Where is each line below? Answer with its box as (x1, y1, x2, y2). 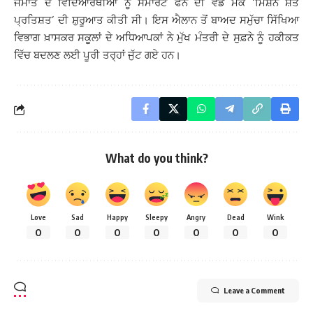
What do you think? (105, 150, 208, 166)
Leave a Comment (224, 285, 285, 295)
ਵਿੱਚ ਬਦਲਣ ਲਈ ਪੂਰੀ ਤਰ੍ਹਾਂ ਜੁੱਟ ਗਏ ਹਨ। (14, 48, 181, 61)
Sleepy (145, 212, 168, 221)
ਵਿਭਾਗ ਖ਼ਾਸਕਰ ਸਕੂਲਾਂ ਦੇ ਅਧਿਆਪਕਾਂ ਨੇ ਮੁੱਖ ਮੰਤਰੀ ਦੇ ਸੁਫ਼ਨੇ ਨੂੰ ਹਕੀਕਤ (14, 31, 299, 44)
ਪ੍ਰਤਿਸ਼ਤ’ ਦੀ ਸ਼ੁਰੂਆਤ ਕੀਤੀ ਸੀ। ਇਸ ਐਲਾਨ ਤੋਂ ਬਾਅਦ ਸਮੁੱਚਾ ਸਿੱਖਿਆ (14, 13, 299, 27)
